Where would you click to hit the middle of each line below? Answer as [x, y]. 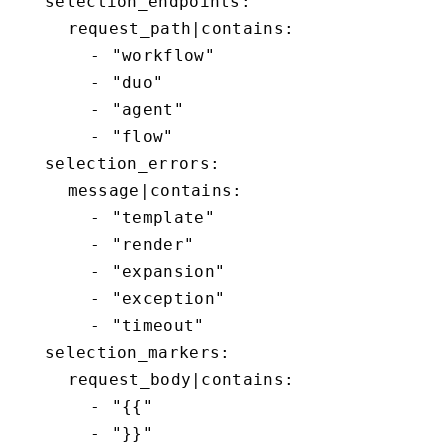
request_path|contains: [45, 28]
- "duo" [56, 82]
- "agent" [56, 109]
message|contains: [45, 190]
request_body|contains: [45, 379]
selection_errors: [33, 163]
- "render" [56, 244]
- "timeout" [56, 325]
